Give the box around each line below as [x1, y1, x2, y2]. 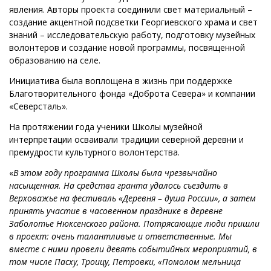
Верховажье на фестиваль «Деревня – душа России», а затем [9, 192, 256, 204]
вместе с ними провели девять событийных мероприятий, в [9, 243, 257, 255]
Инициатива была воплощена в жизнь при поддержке [9, 75, 232, 87]
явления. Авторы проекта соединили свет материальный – [9, 4, 252, 16]
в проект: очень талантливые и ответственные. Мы [9, 230, 232, 243]
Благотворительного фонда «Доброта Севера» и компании [9, 88, 255, 100]
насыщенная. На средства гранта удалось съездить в [9, 180, 228, 192]
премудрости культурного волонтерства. [9, 146, 180, 158]
